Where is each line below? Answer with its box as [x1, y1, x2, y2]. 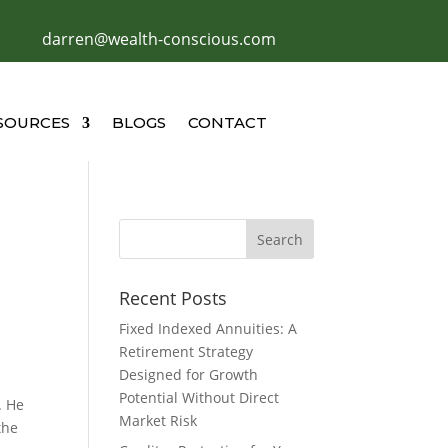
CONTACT [187, 113, 267, 133]
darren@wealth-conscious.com [42, 27, 277, 50]
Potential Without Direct [119, 388, 280, 408]
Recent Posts [119, 286, 228, 311]
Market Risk [119, 411, 198, 431]
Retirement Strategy [119, 342, 254, 362]
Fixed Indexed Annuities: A [119, 319, 298, 339]
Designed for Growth [119, 365, 259, 385]
